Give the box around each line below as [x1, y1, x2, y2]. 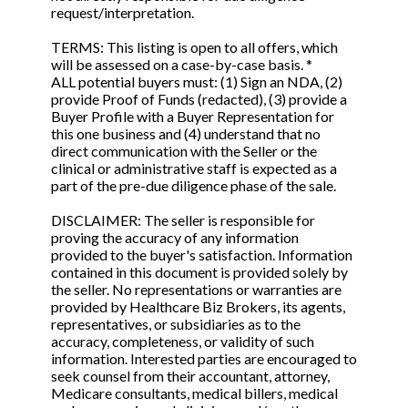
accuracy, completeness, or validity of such [51, 332, 314, 351]
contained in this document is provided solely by [51, 263, 348, 281]
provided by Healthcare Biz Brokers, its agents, [51, 298, 345, 316]
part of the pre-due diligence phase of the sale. [51, 177, 336, 195]
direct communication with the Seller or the [51, 142, 317, 160]
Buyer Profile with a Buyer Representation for [51, 107, 334, 126]
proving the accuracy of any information [51, 229, 299, 247]
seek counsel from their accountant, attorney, [51, 367, 330, 385]
